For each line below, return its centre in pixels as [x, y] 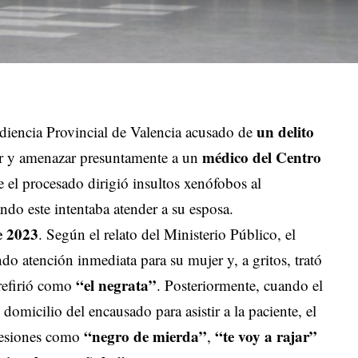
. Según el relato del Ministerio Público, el [167, 234]
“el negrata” [117, 285]
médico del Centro [262, 157]
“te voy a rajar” [267, 336]
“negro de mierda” [146, 336]
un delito [286, 132]
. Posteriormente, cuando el [240, 285]
